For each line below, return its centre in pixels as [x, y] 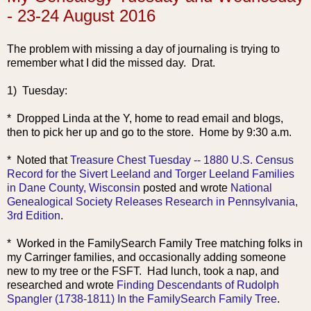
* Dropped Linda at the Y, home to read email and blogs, [145, 118]
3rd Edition [34, 215]
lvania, [281, 201]
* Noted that [39, 160]
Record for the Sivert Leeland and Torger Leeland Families [151, 174]
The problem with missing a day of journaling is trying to [143, 49]
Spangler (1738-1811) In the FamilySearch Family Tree [142, 299]
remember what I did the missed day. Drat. [111, 62]
